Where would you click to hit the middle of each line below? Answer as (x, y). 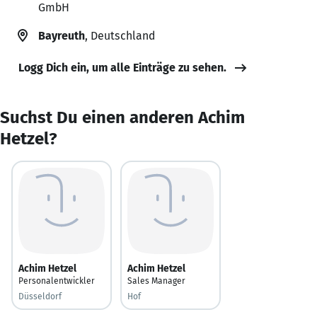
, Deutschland (120, 35)
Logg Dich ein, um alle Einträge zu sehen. (122, 67)
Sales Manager (156, 281)
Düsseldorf (40, 296)
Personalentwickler (57, 281)
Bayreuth (62, 35)
